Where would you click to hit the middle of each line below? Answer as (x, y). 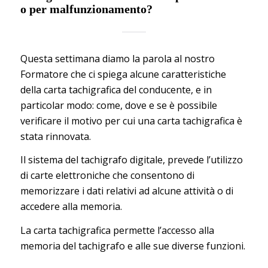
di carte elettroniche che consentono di (107, 176)
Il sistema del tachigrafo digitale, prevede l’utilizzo (131, 160)
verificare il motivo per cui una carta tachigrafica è (131, 121)
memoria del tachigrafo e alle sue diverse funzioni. (133, 246)
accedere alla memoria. (71, 207)
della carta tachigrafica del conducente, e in (116, 89)
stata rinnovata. (55, 136)
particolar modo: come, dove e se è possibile (118, 105)
